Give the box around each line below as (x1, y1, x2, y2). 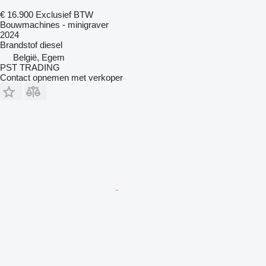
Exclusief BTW (36, 9, 93, 20)
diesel (40, 39, 62, 50)
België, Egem (13, 52, 65, 62)
